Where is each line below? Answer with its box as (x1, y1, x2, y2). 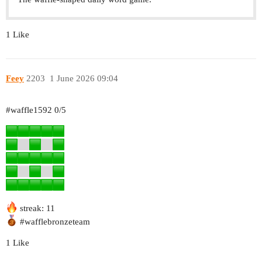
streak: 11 (18, 204, 55, 213)
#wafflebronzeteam (20, 217, 90, 227)
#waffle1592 (6, 105, 52, 115)
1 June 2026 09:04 (49, 73, 118, 83)
